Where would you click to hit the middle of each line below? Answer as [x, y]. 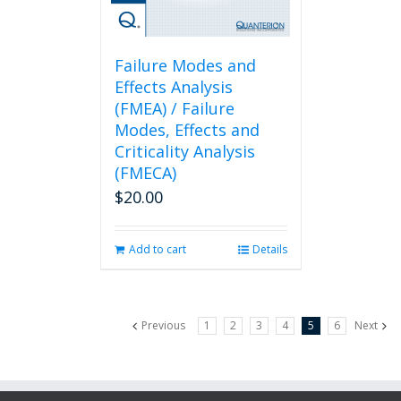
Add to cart [157, 249]
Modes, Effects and [187, 129]
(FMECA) [145, 172]
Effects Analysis [173, 86]
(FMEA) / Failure [174, 108]
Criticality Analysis [184, 151]
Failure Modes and [185, 65]
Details [269, 249]
